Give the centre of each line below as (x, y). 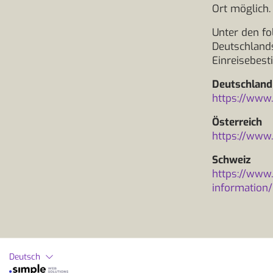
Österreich (237, 122)
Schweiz (232, 160)
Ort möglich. (241, 9)
